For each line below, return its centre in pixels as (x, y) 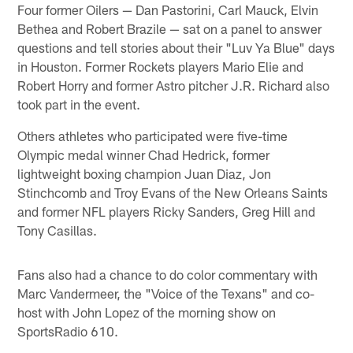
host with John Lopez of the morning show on (147, 312)
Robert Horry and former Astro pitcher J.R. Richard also (174, 85)
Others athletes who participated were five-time (153, 135)
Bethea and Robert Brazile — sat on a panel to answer (170, 28)
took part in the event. (79, 104)
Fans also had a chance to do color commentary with (168, 274)
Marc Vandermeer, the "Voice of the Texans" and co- (166, 293)
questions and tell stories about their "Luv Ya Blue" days (176, 47)
